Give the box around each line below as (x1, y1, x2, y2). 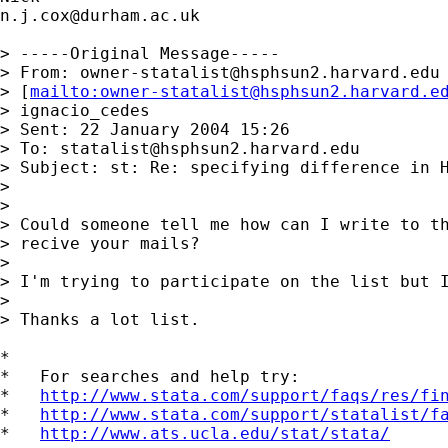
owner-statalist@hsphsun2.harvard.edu (80, 62, 440, 82)
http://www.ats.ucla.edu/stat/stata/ (40, 423, 390, 443)
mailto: (30, 81, 100, 101)
